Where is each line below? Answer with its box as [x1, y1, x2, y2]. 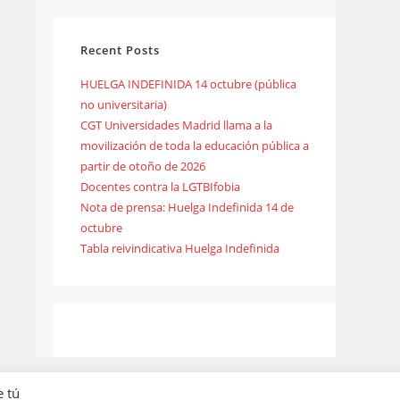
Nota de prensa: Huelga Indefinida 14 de [80, 199, 294, 216]
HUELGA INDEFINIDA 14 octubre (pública [80, 76, 296, 93]
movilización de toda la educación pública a [80, 137, 309, 154]
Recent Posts [80, 42, 160, 59]
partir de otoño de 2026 [80, 158, 205, 175]
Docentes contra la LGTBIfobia [80, 179, 240, 196]
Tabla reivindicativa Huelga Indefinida [80, 240, 279, 257]
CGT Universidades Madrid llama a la [80, 117, 272, 134]
